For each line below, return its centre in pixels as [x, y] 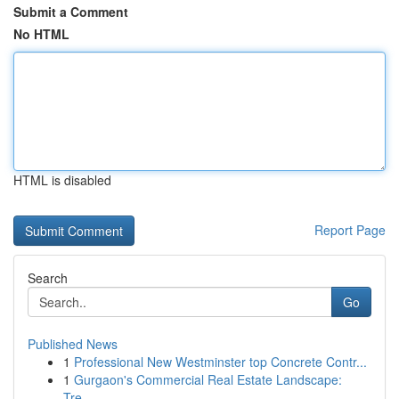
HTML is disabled [62, 180]
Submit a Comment [71, 12]
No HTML [41, 34]
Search [48, 278]
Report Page [350, 230]
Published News [73, 344]
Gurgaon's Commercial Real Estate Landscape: [208, 379]
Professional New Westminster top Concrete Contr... [220, 362]
